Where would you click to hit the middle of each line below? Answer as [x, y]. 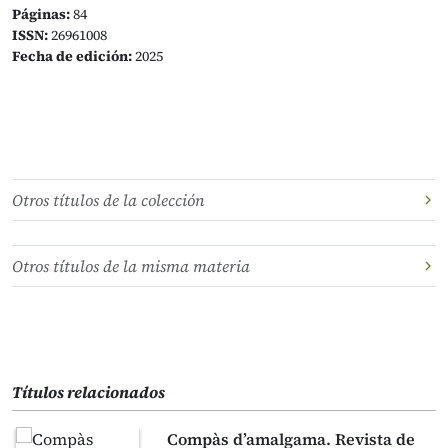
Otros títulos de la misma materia [131, 266]
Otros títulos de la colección [108, 200]
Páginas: [41, 14]
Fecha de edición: [72, 56]
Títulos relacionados [88, 392]
